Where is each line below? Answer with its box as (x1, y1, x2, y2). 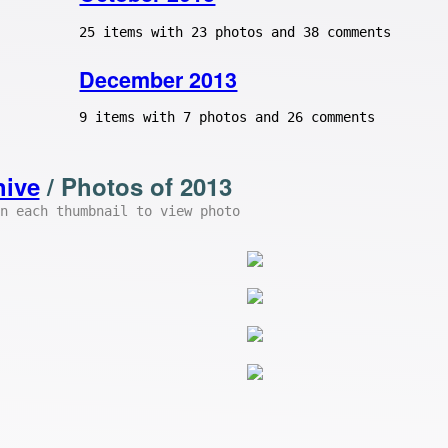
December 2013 (79, 63, 238, 95)
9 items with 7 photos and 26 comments (79, 109, 376, 126)
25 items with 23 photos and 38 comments (79, 23, 392, 40)
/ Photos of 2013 (39, 168, 232, 203)
